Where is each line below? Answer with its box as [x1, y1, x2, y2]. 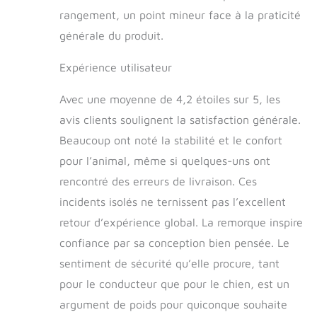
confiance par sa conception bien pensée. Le [59, 236, 289, 250]
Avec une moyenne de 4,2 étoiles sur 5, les [59, 93, 280, 106]
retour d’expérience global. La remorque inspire [59, 216, 303, 229]
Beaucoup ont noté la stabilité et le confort [59, 134, 282, 147]
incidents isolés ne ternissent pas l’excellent [59, 195, 286, 209]
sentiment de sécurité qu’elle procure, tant [59, 257, 279, 270]
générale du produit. [59, 29, 163, 42]
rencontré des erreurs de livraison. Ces [59, 175, 257, 188]
